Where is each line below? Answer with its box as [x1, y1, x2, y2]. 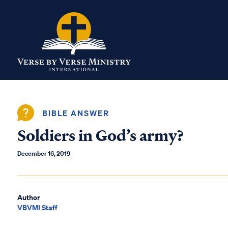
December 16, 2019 [17, 149, 70, 158]
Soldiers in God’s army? [17, 125, 184, 147]
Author [17, 192, 40, 202]
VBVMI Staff [17, 203, 58, 212]
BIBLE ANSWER [42, 107, 109, 118]
